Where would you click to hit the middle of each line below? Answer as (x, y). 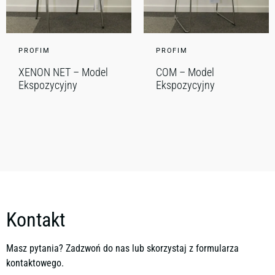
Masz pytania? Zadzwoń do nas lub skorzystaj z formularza (122, 248)
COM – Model (185, 72)
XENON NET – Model (63, 72)
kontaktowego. (35, 263)
